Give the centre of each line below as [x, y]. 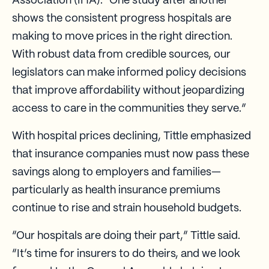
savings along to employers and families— [116, 172]
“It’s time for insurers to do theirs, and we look [126, 254]
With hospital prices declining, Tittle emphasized [131, 136]
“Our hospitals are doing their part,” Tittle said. [126, 236]
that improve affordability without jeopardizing [128, 90]
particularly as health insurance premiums [116, 190]
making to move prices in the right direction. [122, 36]
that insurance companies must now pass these [131, 154]
